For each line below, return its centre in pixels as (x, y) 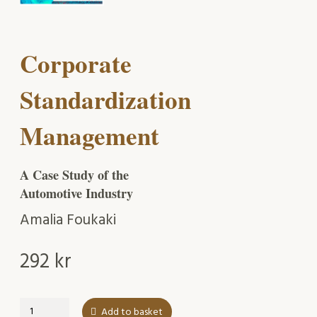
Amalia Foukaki (68, 221)
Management (90, 135)
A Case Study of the (74, 175)
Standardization (105, 99)
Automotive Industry (76, 194)
